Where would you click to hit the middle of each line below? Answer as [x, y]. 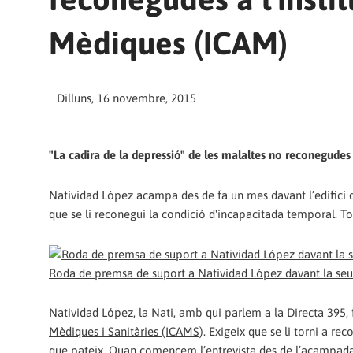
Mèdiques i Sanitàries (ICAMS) [126, 332]
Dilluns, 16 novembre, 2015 [126, 98]
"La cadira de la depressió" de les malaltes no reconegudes [200, 155]
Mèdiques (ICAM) [168, 43]
